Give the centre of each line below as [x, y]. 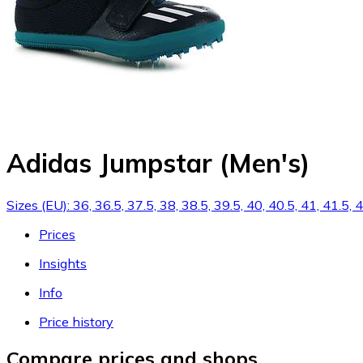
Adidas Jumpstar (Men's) [158, 163]
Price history [76, 321]
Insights [63, 263]
